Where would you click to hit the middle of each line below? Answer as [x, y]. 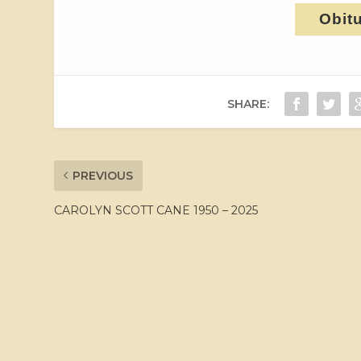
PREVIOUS [103, 175]
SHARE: [248, 104]
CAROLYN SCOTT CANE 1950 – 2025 [156, 210]
